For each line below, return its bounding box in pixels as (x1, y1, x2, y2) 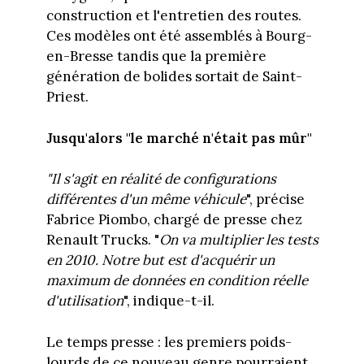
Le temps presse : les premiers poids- (45, 332, 292, 351)
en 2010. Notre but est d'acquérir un (45, 251, 275, 270)
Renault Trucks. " (45, 231, 159, 249)
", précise (245, 190, 305, 209)
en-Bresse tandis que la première (45, 47, 266, 66)
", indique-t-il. (123, 292, 214, 310)
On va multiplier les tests (158, 231, 318, 249)
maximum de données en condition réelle (45, 271, 308, 290)
